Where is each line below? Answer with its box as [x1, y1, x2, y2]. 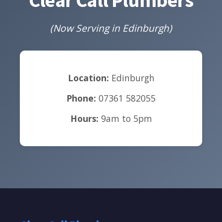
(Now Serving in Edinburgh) [50, 21, 172, 35]
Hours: [70, 112, 99, 124]
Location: [67, 71, 109, 84]
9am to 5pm [98, 112, 152, 124]
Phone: [66, 92, 96, 104]
